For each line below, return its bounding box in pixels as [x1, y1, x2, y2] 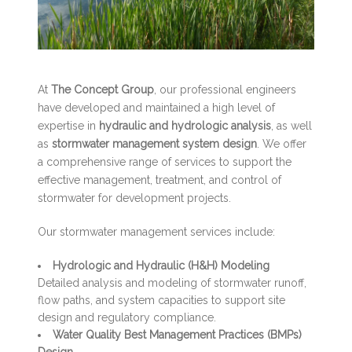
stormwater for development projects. [38, 191, 232, 204]
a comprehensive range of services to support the [38, 155, 292, 168]
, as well [271, 119, 313, 132]
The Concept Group [51, 82, 155, 96]
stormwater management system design [52, 137, 258, 150]
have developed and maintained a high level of [38, 101, 276, 114]
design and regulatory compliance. [38, 310, 217, 324]
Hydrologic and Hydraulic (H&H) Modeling [53, 258, 270, 272]
